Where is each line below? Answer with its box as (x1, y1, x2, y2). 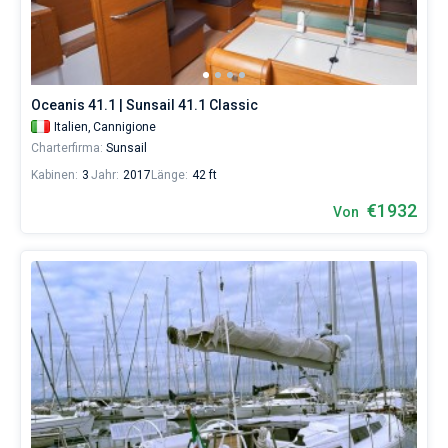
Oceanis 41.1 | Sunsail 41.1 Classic (31, 97, 258, 113)
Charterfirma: (31, 141, 103, 155)
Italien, (54, 120, 91, 134)
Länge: (151, 168, 188, 182)
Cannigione (93, 120, 156, 134)
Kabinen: (31, 168, 78, 182)
